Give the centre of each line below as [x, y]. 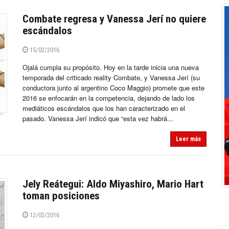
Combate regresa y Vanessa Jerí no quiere [114, 19]
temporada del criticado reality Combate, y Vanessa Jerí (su [111, 78]
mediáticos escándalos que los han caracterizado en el [104, 108]
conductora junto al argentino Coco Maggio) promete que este [113, 88]
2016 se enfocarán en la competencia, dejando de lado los [109, 98]
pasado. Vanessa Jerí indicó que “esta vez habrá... [98, 119]
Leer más [188, 139]
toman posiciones [61, 196]
